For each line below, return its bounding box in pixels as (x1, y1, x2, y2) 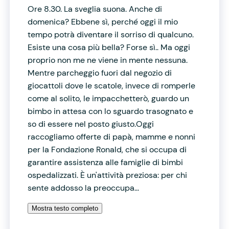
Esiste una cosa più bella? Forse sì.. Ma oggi (28, 41, 190, 53)
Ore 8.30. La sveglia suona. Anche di (28, 3, 162, 14)
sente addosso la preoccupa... (28, 182, 139, 193)
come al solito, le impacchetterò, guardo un (28, 93, 189, 104)
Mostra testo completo (32, 204, 98, 212)
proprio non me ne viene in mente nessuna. (28, 54, 188, 65)
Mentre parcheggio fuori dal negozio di (28, 67, 172, 78)
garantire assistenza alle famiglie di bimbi (28, 156, 183, 168)
